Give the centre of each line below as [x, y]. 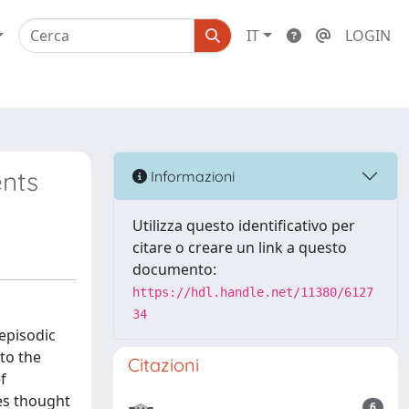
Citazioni [163, 365]
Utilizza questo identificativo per [244, 225]
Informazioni [191, 176]
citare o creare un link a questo [240, 247]
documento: [174, 269]
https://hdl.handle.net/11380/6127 [253, 292]
